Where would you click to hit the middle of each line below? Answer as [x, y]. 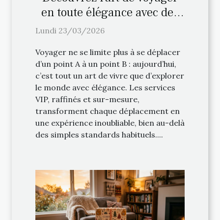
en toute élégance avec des [110, 12]
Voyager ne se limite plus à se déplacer [108, 52]
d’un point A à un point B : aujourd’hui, [106, 64]
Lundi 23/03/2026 [70, 30]
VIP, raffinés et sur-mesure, [87, 99]
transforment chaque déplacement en [108, 111]
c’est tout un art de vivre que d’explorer [110, 75]
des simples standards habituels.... [99, 134]
